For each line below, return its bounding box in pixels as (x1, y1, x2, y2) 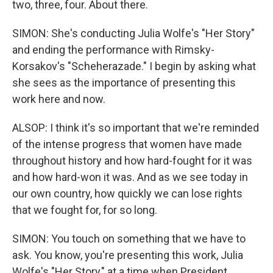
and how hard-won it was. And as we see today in (12, 171, 248, 183)
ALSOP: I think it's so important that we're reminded (12, 121, 259, 134)
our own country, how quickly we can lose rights (12, 187, 243, 200)
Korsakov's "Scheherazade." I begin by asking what (12, 60, 256, 73)
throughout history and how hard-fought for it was (12, 154, 252, 167)
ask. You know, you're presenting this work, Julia (12, 249, 243, 261)
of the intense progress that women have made (12, 138, 242, 151)
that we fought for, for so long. (12, 204, 157, 216)
